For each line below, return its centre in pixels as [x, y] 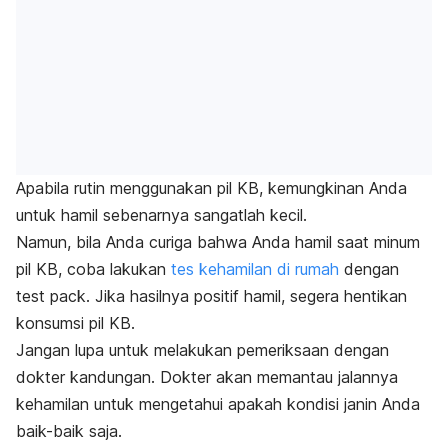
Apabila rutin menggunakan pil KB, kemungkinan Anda [211, 188]
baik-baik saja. [69, 431]
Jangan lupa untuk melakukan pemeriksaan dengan [202, 350]
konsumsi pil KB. [78, 323]
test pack [51, 296]
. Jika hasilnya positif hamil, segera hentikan [246, 296]
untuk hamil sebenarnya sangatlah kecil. [161, 215]
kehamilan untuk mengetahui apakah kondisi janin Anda [218, 404]
